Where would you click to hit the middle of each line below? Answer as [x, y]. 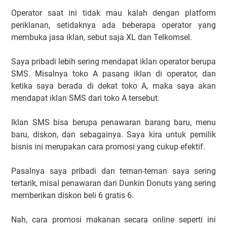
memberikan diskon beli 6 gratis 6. [72, 196]
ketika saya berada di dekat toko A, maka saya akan [113, 86]
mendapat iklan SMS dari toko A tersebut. [85, 98]
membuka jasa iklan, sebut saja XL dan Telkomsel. [102, 37]
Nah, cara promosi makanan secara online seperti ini [113, 220]
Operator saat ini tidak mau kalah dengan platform [113, 13]
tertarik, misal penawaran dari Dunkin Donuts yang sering [113, 183]
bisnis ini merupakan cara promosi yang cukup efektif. [108, 147]
